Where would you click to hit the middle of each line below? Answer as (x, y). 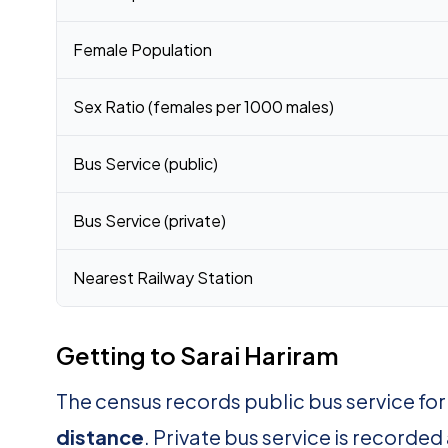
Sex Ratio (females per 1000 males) (203, 106)
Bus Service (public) (145, 163)
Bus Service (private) (149, 220)
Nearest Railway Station (163, 277)
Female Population (142, 49)
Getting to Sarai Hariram (197, 355)
